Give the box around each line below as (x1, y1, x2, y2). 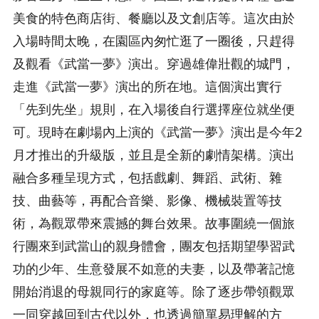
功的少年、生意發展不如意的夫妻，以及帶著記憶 (13, 260, 295, 276)
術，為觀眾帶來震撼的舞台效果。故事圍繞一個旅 (13, 214, 295, 231)
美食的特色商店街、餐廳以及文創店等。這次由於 (13, 9, 295, 26)
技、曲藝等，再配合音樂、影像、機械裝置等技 (13, 192, 282, 208)
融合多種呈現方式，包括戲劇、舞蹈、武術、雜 (13, 169, 282, 185)
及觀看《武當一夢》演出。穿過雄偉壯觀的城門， (13, 55, 295, 71)
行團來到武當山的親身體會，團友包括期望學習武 (13, 237, 295, 253)
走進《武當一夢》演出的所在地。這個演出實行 (13, 78, 282, 94)
